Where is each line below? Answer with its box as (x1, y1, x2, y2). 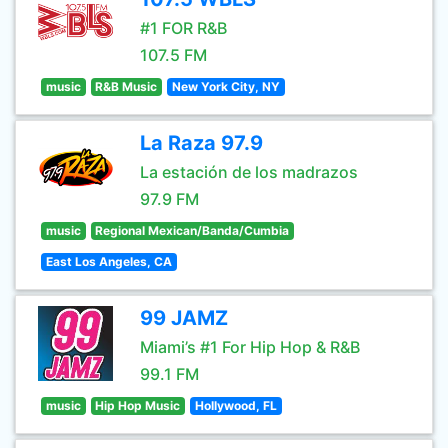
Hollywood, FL (194, 398, 277, 413)
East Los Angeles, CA (45, 254, 172, 269)
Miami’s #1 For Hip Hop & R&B (140, 337, 360, 357)
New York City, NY (171, 79, 280, 94)
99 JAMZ (140, 306, 228, 330)
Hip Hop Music (95, 398, 181, 413)
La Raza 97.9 (140, 131, 263, 155)
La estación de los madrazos (140, 162, 358, 182)
